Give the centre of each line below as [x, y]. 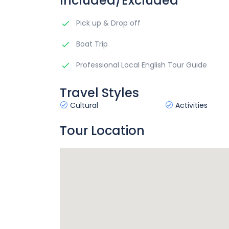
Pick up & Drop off [107, 23]
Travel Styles [99, 93]
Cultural [83, 105]
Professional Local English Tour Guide [141, 65]
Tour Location [102, 131]
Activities [191, 105]
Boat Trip [91, 44]
